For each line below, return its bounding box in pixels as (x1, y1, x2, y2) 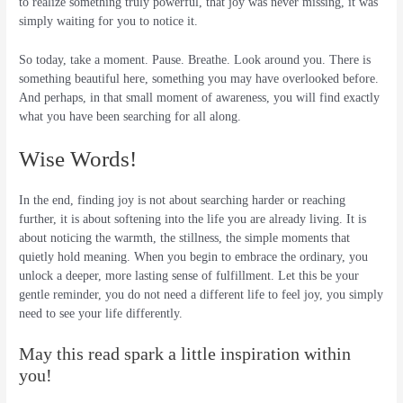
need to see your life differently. (19, 307, 184, 321)
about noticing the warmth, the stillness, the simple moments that (19, 231, 351, 246)
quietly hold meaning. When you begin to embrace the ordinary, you (19, 250, 369, 264)
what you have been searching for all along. (19, 109, 242, 123)
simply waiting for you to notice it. (19, 13, 199, 28)
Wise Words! (19, 147, 138, 172)
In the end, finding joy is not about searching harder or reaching (19, 193, 346, 208)
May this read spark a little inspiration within (19, 344, 352, 364)
